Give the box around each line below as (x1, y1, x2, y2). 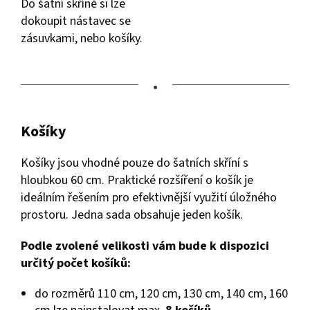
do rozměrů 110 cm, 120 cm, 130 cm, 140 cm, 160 (35, 285, 288, 303)
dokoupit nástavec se (21, 12, 131, 30)
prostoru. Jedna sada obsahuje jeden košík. (21, 206, 243, 224)
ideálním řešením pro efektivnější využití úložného (21, 189, 277, 207)
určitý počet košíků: (21, 255, 131, 273)
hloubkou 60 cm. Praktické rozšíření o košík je (21, 172, 253, 190)
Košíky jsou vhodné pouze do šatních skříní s (21, 154, 248, 172)
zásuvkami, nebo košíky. (21, 29, 145, 47)
